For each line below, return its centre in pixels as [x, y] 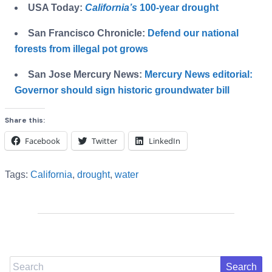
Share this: [25, 121]
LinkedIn [165, 141]
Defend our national [193, 33]
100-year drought [178, 8]
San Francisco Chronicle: [88, 33]
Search [25, 263]
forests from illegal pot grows [81, 49]
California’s [111, 8]
